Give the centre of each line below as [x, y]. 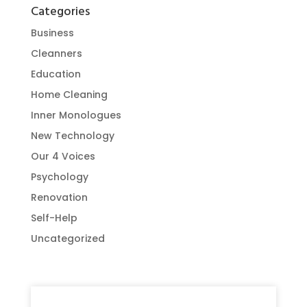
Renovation [59, 198]
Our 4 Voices [63, 157]
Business [52, 33]
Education [56, 74]
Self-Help [54, 218]
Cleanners [56, 54]
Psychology [59, 177]
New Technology [72, 136]
